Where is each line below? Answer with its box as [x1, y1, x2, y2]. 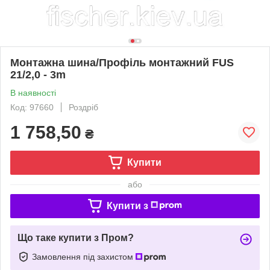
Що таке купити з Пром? [17, 232, 134, 243]
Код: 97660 [10, 102, 54, 112]
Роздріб [69, 102, 98, 112]
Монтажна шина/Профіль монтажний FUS [10, 56, 234, 69]
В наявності [10, 87, 56, 98]
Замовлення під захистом [32, 251, 136, 262]
